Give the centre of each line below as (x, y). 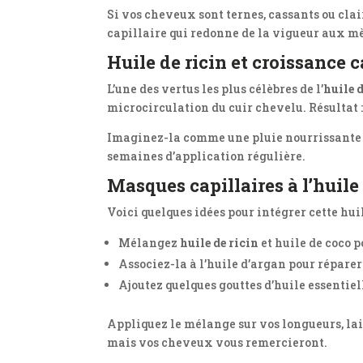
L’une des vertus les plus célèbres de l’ (215, 89)
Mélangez (149, 243)
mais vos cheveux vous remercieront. (217, 342)
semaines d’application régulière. (206, 156)
